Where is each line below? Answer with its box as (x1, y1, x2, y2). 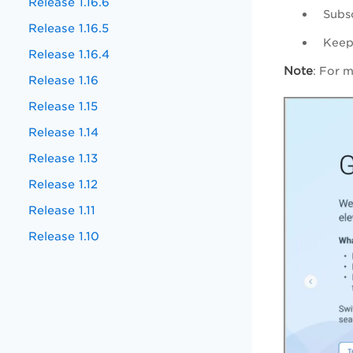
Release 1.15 (28, 99, 98, 113)
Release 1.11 (28, 203, 96, 217)
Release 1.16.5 (28, 21, 110, 35)
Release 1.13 (28, 151, 98, 165)
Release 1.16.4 (28, 47, 110, 61)
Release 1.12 (28, 177, 98, 191)
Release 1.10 (28, 229, 100, 243)
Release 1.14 (28, 125, 99, 139)
